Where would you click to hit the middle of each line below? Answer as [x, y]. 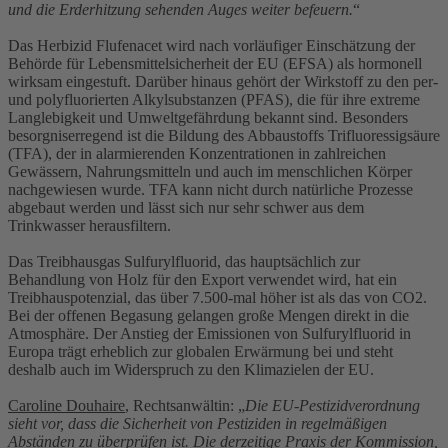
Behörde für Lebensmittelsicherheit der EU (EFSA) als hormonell [215, 63]
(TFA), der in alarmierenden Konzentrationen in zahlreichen [197, 153]
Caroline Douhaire [66, 405]
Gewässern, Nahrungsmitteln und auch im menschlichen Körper [210, 171]
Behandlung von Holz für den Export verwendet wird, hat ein [202, 279]
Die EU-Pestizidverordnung [332, 405]
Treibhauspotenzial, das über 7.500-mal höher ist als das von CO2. [217, 297]
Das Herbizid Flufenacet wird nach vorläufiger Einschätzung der [211, 45]
